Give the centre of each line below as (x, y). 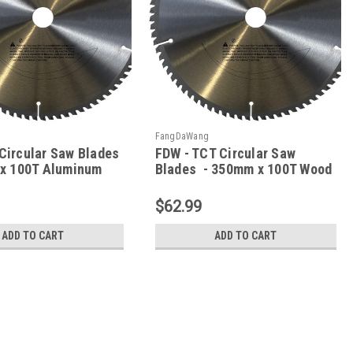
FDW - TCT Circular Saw (225, 154)
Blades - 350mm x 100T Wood (243, 169)
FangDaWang (182, 137)
